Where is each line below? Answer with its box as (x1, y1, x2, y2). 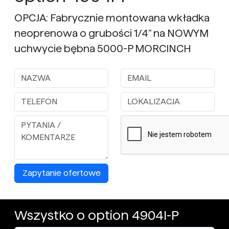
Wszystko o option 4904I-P (14, 208, 179, 222)
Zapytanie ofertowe (22, 169, 101, 177)
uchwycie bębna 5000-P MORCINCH (14, 43, 191, 54)
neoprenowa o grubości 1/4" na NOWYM (14, 28, 209, 39)
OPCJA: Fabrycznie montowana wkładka (14, 12, 210, 24)
